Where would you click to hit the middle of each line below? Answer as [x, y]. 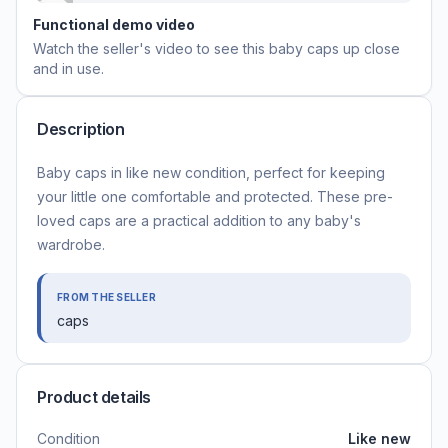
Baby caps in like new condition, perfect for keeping [211, 172]
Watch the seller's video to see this [151, 48]
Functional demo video [114, 24]
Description [81, 129]
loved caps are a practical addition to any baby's [199, 220]
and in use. [68, 68]
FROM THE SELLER [106, 297]
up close [369, 48]
